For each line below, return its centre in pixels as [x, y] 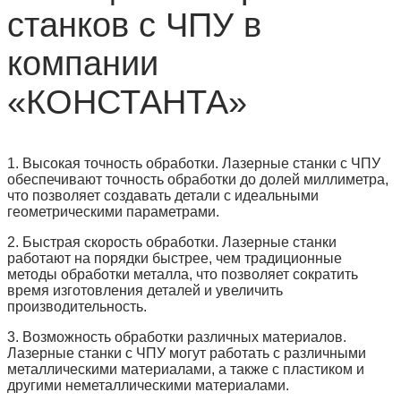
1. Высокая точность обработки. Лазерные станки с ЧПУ [194, 163]
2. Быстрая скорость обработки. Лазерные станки [172, 242]
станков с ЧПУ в [134, 25]
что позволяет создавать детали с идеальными [163, 195]
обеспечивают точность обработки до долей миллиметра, [198, 179]
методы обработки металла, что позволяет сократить [183, 274]
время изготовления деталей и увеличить [145, 290]
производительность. [77, 306]
